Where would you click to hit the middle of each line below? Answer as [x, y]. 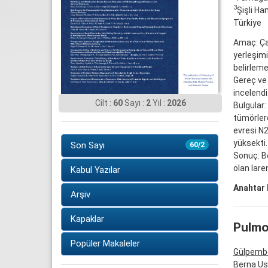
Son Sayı [88, 145]
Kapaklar [87, 219]
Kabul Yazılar [95, 170]
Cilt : [104, 103]
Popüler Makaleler [105, 243]
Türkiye [247, 22]
